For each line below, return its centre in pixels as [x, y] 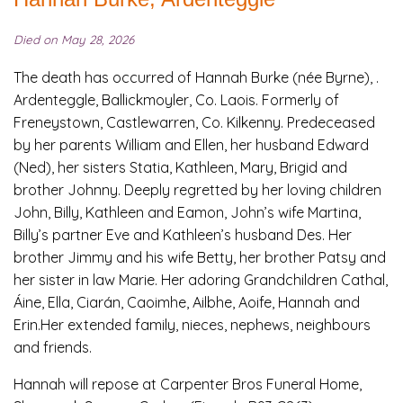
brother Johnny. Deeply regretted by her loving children [197, 190]
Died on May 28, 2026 [74, 40]
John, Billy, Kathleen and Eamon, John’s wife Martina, [187, 213]
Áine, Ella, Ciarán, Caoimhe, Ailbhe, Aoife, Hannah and [187, 303]
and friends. [53, 348]
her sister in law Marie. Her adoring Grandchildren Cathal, [201, 280]
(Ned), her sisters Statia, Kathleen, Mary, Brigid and [180, 168]
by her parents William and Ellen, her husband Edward [191, 145]
